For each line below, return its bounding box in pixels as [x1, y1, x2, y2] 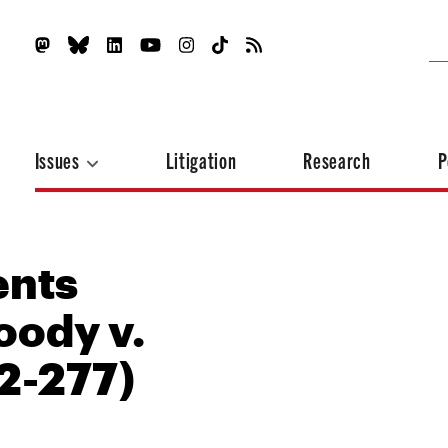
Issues [34, 146, 84, 173]
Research [303, 146, 371, 173]
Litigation [165, 146, 237, 173]
